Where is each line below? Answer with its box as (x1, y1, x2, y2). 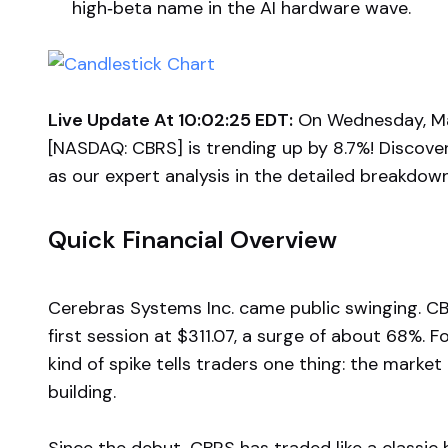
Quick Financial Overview (48, 224, 337, 255)
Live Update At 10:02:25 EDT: (48, 108, 293, 132)
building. (48, 380, 116, 404)
